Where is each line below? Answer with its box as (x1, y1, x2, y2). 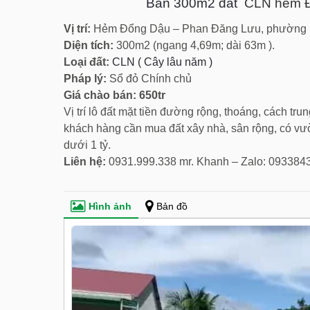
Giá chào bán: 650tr (64, 89, 165, 101)
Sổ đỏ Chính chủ (107, 73, 192, 84)
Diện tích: (64, 39, 113, 51)
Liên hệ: (64, 156, 106, 167)
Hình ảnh (89, 201, 131, 212)
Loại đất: (64, 56, 109, 68)
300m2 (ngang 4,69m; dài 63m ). (113, 39, 275, 51)
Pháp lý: (64, 73, 107, 84)
